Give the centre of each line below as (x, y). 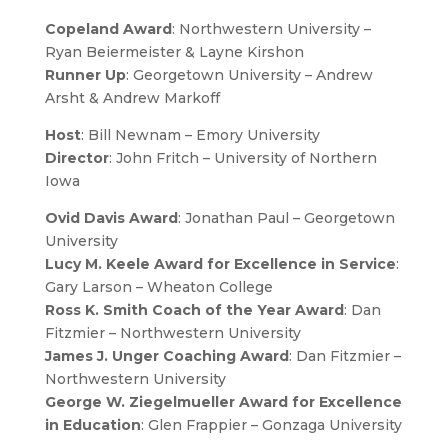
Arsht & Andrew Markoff (132, 98)
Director (76, 158)
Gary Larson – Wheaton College (158, 287)
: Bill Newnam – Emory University (200, 135)
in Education (92, 425)
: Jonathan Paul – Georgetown (286, 218)
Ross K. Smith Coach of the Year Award (194, 310)
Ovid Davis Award (111, 218)
